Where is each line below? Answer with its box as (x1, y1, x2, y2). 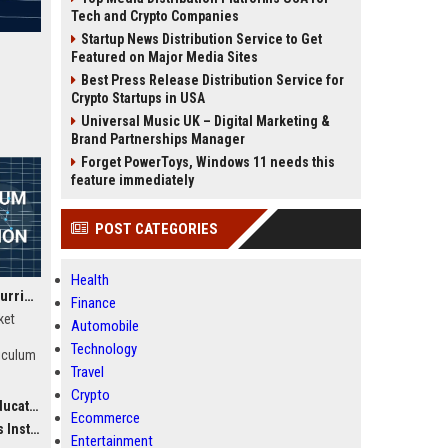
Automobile (71, 317, 139, 335)
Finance (71, 294, 116, 312)
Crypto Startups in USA (71, 90, 205, 106)
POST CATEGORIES (95, 220, 218, 238)
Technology (71, 340, 137, 358)
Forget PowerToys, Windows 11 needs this (81, 154, 335, 170)
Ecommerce (71, 409, 140, 427)
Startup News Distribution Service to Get (81, 31, 322, 47)
